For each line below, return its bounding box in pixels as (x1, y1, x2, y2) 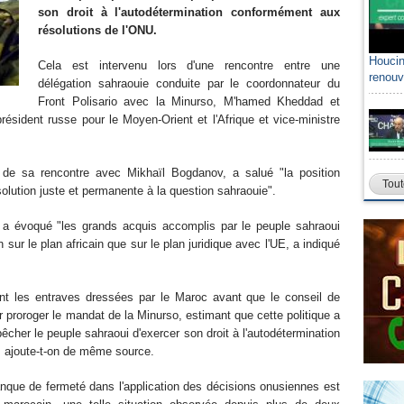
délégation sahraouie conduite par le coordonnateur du (38, 77, 340, 90)
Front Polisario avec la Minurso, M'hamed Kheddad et (38, 95, 340, 108)
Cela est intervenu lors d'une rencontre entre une (38, 59, 340, 72)
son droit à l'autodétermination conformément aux (38, 5, 340, 19)
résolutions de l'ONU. (38, 23, 157, 37)
